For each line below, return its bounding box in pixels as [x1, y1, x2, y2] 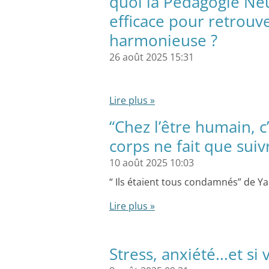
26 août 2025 [109, 50, 168, 64]
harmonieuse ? [109, 29, 217, 51]
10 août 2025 [109, 156, 168, 169]
